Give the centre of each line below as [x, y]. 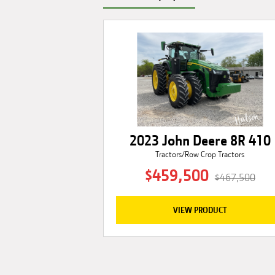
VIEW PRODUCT [200, 210]
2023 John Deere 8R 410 [200, 140]
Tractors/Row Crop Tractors [200, 154]
